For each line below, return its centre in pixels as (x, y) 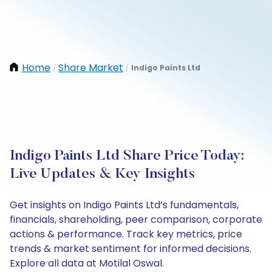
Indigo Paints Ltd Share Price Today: (127, 156)
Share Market (91, 68)
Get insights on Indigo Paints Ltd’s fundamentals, (124, 205)
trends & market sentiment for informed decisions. (131, 249)
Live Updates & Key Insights (102, 174)
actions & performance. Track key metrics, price (126, 234)
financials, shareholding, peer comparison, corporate (136, 219)
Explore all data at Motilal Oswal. (87, 263)
